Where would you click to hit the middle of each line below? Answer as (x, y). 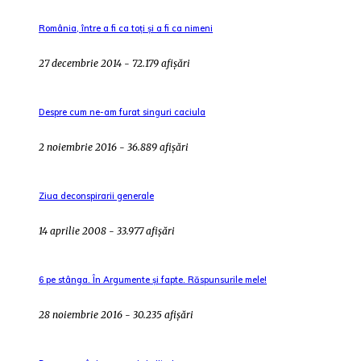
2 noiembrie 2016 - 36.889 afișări (114, 147)
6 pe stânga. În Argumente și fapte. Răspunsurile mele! (153, 279)
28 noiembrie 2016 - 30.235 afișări (116, 314)
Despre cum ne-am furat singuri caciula (122, 112)
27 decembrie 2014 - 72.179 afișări (114, 64)
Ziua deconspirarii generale (96, 196)
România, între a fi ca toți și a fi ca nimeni (126, 29)
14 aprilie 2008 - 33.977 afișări (107, 231)
